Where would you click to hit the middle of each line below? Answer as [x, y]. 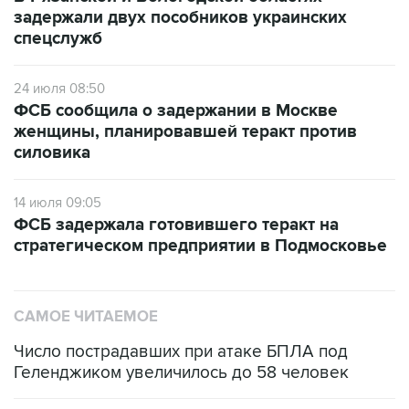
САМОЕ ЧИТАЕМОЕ [86, 317]
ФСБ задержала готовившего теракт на [176, 225]
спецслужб [58, 39]
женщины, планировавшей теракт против [185, 132]
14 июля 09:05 [58, 203]
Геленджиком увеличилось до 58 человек [181, 373]
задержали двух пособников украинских [180, 18]
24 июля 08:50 [59, 89]
